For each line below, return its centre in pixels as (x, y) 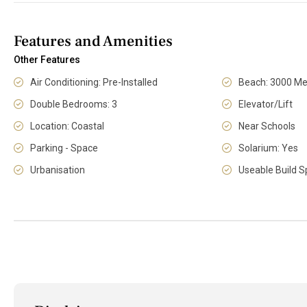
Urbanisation (58, 170)
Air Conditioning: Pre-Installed (94, 82)
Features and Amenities (93, 41)
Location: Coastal (67, 126)
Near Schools (267, 126)
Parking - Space (64, 148)
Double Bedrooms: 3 (74, 104)
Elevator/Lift (266, 104)
